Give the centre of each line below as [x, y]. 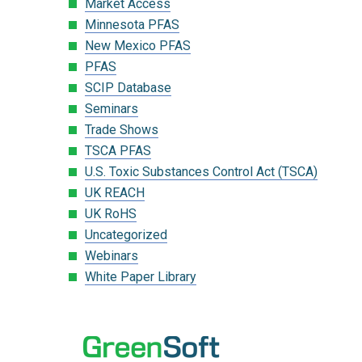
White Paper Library [141, 276]
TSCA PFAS [118, 150]
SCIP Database [128, 87]
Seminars [112, 108]
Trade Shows [122, 129]
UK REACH [115, 192]
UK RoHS [111, 213]
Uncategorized [126, 234]
